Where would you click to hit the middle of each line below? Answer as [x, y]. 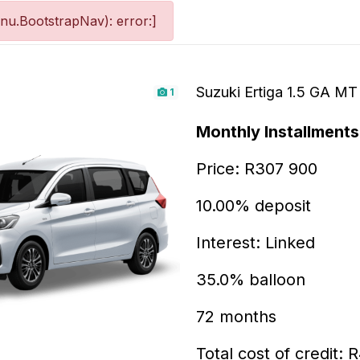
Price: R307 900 [257, 169]
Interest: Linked [256, 243]
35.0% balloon [251, 280]
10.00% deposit [254, 206]
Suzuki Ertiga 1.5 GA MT [277, 92]
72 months [236, 317]
